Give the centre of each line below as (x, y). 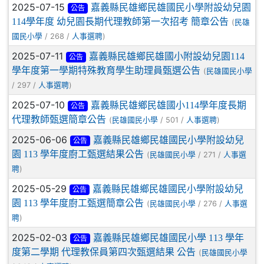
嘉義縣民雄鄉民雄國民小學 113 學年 (168, 237)
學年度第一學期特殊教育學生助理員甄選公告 (106, 70)
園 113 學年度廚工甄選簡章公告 (78, 203)
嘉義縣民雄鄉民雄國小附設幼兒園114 (166, 56)
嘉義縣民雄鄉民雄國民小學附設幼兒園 (171, 7)
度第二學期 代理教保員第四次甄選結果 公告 (104, 252)
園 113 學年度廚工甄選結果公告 (78, 154)
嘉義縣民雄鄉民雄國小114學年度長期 (168, 105)
